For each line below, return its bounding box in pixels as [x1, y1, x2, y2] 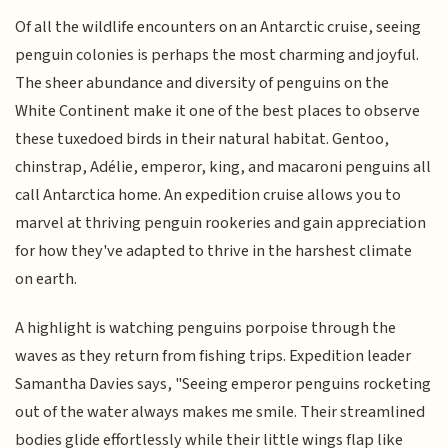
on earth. [15, 267, 78, 292]
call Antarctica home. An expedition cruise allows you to [15, 183, 402, 208]
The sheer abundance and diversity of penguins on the [15, 71, 390, 96]
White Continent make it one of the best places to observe [15, 99, 421, 124]
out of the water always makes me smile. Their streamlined [15, 399, 426, 424]
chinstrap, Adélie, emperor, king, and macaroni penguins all [15, 155, 432, 180]
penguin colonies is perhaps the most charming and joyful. [15, 43, 420, 68]
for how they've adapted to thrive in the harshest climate [15, 239, 413, 264]
